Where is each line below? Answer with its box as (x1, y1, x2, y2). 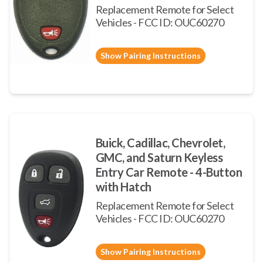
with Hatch (95, 180, 151, 194)
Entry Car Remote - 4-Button (95, 165, 242, 179)
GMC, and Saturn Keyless (95, 150, 223, 164)
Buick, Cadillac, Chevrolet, (95, 136, 225, 150)
